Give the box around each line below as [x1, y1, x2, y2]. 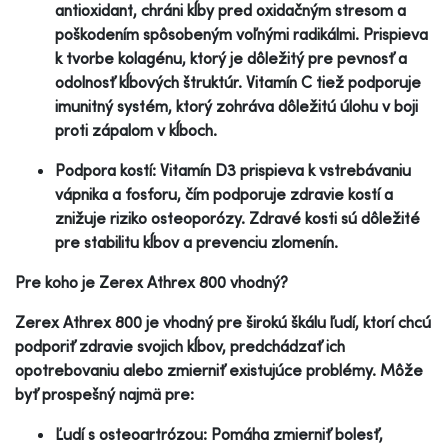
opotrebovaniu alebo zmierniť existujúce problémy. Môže [15, 359, 423, 380]
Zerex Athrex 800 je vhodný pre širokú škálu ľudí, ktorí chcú [15, 311, 431, 332]
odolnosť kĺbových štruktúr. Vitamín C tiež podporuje [55, 71, 421, 92]
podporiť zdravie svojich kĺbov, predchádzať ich [15, 335, 345, 356]
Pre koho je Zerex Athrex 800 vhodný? [15, 271, 288, 292]
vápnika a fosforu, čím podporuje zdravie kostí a [55, 183, 393, 204]
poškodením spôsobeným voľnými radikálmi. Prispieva [55, 23, 428, 44]
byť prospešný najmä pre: [15, 383, 194, 404]
